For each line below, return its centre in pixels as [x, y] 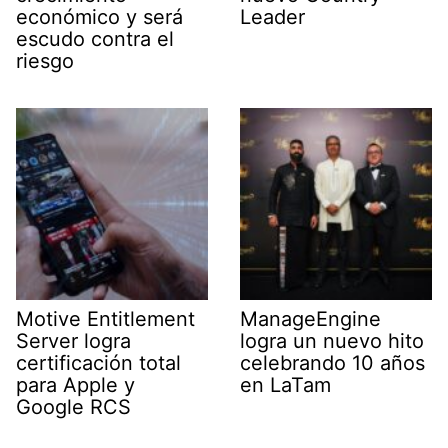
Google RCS [73, 407]
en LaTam [285, 385]
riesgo [45, 61]
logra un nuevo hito [332, 341]
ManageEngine [310, 319]
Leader [272, 17]
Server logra [73, 341]
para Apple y [75, 385]
